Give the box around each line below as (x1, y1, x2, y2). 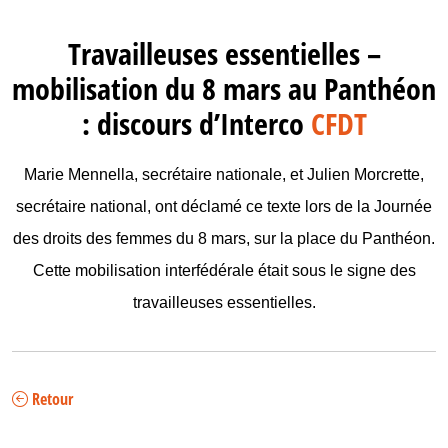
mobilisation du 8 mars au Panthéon (12, 71, 436, 108)
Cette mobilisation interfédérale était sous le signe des (32, 261, 416, 279)
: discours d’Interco (81, 106, 311, 143)
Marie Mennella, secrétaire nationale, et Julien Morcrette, (24, 165, 424, 183)
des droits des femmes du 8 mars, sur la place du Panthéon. (13, 229, 435, 247)
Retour (28, 389, 73, 409)
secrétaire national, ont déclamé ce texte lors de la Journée (16, 197, 432, 215)
